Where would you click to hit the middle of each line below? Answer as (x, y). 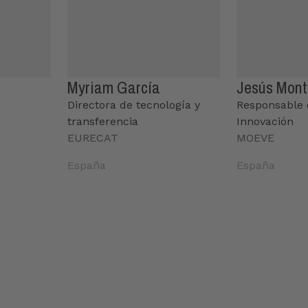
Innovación (265, 121)
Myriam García (113, 87)
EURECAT (92, 137)
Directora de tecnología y (133, 104)
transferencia (102, 121)
